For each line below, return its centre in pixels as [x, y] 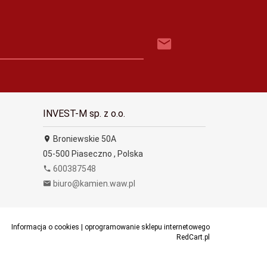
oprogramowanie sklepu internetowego [147, 227]
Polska [130, 153]
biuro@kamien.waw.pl [94, 183]
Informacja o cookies [45, 227]
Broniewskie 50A [84, 139]
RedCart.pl [193, 237]
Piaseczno [92, 153]
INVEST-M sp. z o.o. [84, 113]
